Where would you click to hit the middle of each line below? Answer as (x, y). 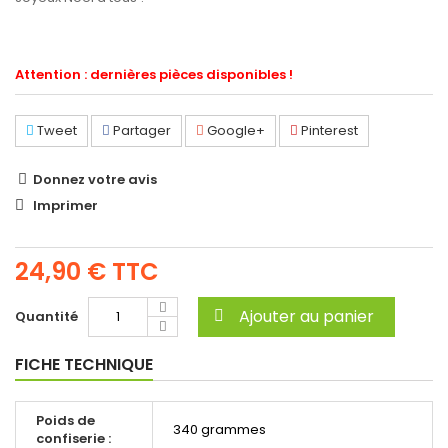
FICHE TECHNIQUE (84, 365)
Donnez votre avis (95, 180)
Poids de (65, 421)
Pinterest (328, 131)
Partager (140, 131)
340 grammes (219, 430)
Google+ (234, 131)
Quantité (46, 317)
